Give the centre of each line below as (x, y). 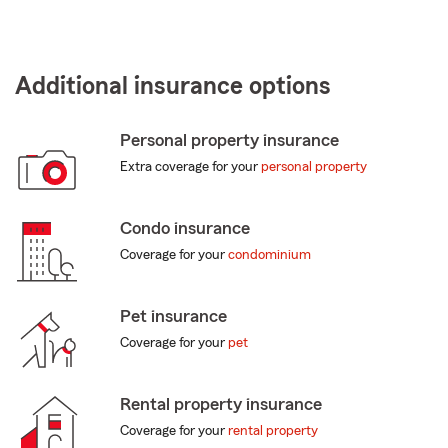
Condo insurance (184, 228)
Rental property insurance (220, 404)
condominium (269, 255)
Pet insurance (173, 316)
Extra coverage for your (190, 167)
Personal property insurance (229, 140)
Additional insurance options (173, 87)
